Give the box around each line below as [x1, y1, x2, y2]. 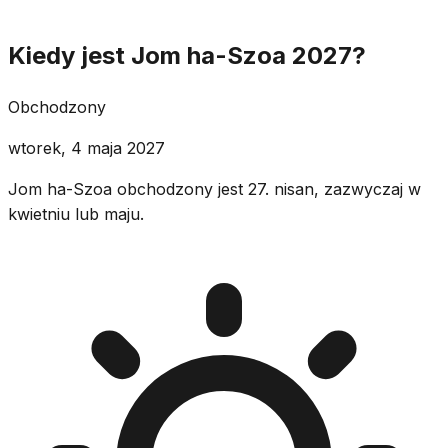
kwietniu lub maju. [8, 203, 144, 224]
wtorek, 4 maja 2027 [8, 137, 165, 158]
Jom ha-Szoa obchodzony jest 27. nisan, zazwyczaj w [8, 178, 421, 199]
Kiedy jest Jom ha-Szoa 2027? [8, 40, 366, 70]
